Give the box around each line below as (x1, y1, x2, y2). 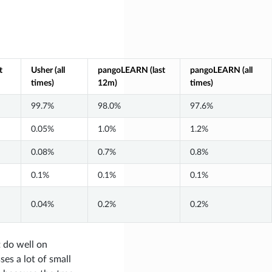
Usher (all (30, 65, 65, 75)
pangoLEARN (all (189, 65, 253, 75)
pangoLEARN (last (97, 65, 165, 75)
